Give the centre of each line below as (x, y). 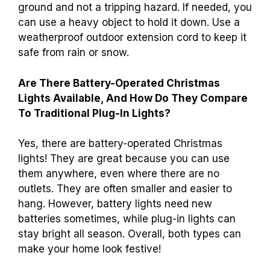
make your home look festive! (89, 249)
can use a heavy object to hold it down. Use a (129, 23)
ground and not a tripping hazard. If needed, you (135, 8)
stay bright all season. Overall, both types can (130, 234)
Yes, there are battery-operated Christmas (120, 144)
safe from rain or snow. (74, 53)
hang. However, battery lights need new (115, 204)
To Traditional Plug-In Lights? (94, 113)
